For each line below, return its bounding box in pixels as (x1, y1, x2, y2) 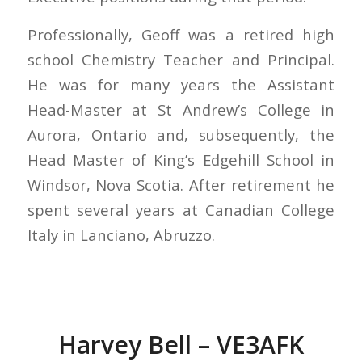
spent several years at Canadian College (27, 199, 335, 220)
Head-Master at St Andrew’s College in (27, 99, 335, 120)
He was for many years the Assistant (27, 74, 335, 95)
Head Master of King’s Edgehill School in (27, 149, 335, 170)
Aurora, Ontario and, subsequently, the (27, 124, 335, 145)
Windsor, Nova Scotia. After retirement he (27, 174, 335, 195)
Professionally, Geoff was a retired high (27, 23, 335, 44)
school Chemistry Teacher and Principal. (27, 48, 335, 69)
